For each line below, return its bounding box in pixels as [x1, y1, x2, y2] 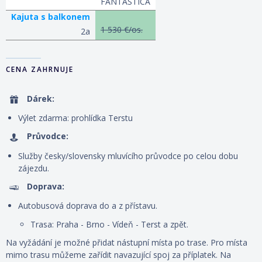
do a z [99, 200, 125, 212]
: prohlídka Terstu [67, 112, 133, 123]
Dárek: [27, 92, 54, 104]
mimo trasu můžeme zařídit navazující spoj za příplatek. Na [6, 249, 231, 261]
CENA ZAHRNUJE [6, 64, 74, 74]
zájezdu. [18, 162, 49, 174]
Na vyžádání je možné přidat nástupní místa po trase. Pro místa [6, 237, 247, 249]
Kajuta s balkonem [11, 11, 90, 22]
